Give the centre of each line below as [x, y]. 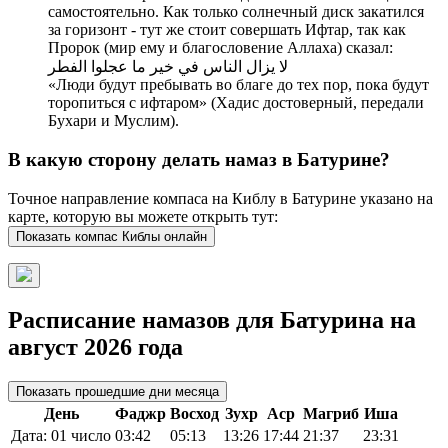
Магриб [331, 414]
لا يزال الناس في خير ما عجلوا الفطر [168, 67]
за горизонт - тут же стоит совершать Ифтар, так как [227, 30]
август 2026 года [95, 347]
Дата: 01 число [61, 436]
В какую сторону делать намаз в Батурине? [199, 159]
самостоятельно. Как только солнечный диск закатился [236, 12]
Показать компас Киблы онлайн [111, 236]
